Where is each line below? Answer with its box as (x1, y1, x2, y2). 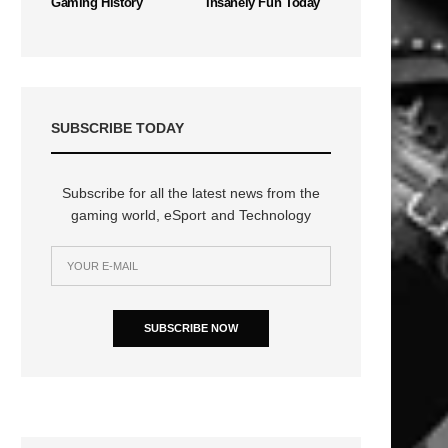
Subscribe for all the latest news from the (61, 184, 321, 201)
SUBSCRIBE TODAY (51, 119, 184, 136)
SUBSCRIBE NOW (144, 321, 238, 334)
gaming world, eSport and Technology (71, 206, 311, 223)
